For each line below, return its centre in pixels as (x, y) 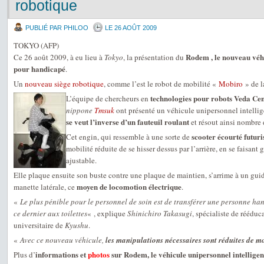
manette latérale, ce (45, 187)
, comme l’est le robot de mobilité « (161, 84)
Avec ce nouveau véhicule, (63, 240)
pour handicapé (39, 69)
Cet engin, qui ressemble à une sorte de (129, 137)
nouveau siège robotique (64, 84)
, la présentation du (154, 57)
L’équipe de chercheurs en (108, 98)
